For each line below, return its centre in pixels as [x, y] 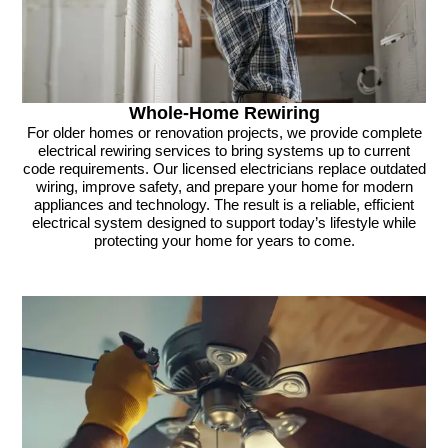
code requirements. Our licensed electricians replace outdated [224, 169]
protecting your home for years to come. [224, 241]
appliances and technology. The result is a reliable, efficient [224, 205]
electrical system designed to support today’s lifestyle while [224, 223]
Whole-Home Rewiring [224, 113]
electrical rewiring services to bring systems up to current [224, 151]
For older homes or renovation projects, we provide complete [224, 133]
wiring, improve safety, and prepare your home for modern [224, 187]
